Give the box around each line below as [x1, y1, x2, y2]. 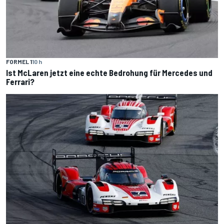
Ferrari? [6, 76, 34, 86]
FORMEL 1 [6, 57, 32, 65]
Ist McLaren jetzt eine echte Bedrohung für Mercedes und [6, 67, 212, 77]
